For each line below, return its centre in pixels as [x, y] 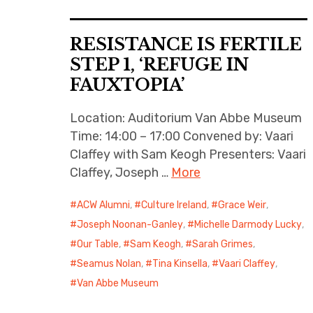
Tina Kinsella [180, 264]
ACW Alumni [103, 205]
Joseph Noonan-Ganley [130, 225]
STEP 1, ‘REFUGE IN [159, 65]
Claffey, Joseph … [121, 173]
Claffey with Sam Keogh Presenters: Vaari [188, 154]
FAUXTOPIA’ [128, 85]
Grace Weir [242, 205]
